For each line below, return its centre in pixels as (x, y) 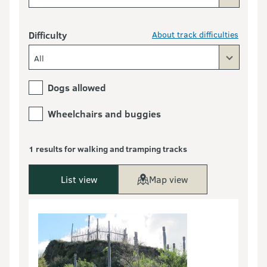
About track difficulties (195, 35)
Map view (169, 179)
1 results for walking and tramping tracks (108, 149)
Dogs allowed (77, 88)
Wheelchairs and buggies (104, 114)
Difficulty (48, 35)
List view (79, 179)
